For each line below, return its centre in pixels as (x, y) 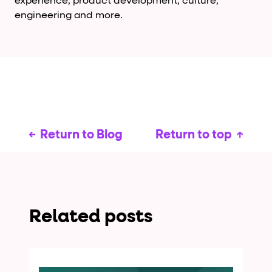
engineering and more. (69, 15)
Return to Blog (81, 134)
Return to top (194, 134)
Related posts (91, 217)
